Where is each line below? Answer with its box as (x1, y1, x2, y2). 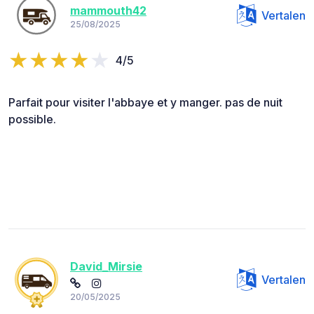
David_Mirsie (70, 259, 142, 273)
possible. (8, 112, 56, 127)
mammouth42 (70, 3, 146, 18)
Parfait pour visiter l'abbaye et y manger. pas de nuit (8, 95, 282, 110)
